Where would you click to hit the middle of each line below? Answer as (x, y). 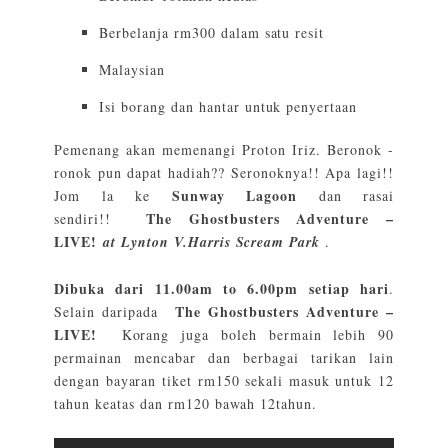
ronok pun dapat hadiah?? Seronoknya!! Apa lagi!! (224, 172)
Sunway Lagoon (234, 195)
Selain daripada (114, 311)
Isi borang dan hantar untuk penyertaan (228, 106)
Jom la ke (113, 195)
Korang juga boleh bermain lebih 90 (245, 334)
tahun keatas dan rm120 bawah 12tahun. (186, 403)
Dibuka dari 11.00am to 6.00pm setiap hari (222, 288)
